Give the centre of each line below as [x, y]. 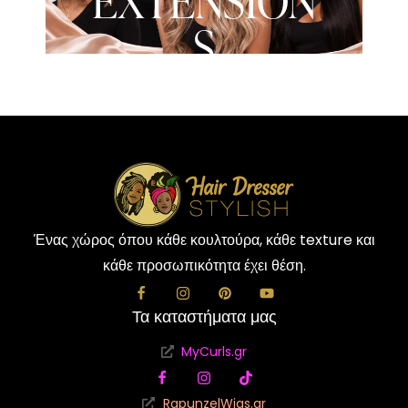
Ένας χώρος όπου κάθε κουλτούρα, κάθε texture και [204, 240]
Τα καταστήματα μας [204, 316]
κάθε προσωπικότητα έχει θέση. [204, 265]
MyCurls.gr [214, 351]
